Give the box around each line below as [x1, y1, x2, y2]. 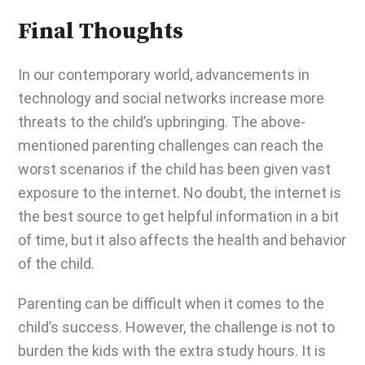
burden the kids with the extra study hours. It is [18, 342, 326, 359]
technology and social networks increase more [18, 90, 324, 107]
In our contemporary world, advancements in [18, 66, 310, 83]
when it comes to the [182, 295, 324, 312]
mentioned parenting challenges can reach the [18, 137, 323, 154]
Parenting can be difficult [18, 295, 182, 312]
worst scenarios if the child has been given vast [18, 161, 331, 178]
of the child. [18, 255, 95, 272]
